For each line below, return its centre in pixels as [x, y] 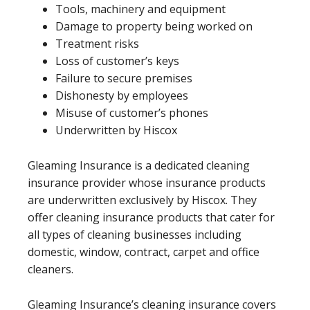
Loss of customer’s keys [117, 61]
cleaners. [51, 269]
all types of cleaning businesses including [135, 234]
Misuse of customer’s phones [132, 112]
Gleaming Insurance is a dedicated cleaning [139, 165]
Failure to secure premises [124, 78]
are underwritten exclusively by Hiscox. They [142, 200]
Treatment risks [97, 43]
